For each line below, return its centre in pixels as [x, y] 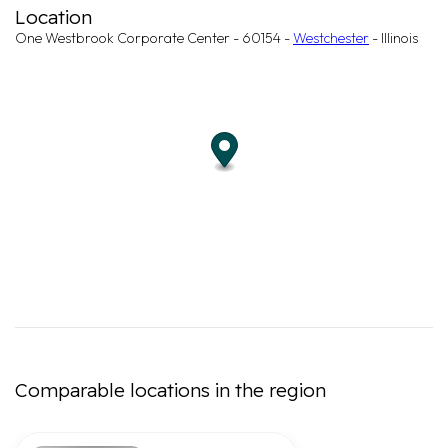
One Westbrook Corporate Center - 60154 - [154, 38]
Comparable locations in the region [170, 390]
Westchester [331, 38]
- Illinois [393, 38]
